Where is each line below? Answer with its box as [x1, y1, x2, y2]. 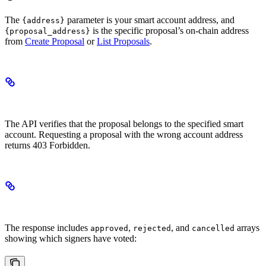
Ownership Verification [5, 91, 126, 107]
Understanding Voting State [5, 195, 149, 211]
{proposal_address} [5, 27, 90, 36]
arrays [235, 223, 259, 233]
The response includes [5, 223, 90, 233]
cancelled [192, 224, 235, 233]
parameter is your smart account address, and [65, 15, 235, 26]
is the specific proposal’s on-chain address [90, 26, 249, 36]
